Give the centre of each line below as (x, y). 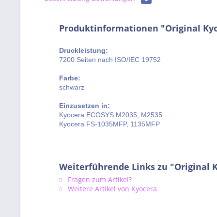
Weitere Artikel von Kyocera (111, 189)
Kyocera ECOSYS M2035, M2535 (111, 115)
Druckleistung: (84, 50)
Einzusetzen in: (85, 106)
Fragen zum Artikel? (99, 179)
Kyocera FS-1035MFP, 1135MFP (109, 124)
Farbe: (70, 78)
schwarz (72, 87)
